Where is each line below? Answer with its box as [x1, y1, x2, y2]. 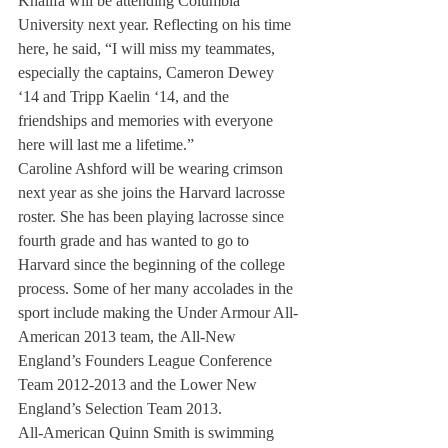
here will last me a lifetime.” [18, 136, 194, 153]
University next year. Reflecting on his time [18, 16, 295, 33]
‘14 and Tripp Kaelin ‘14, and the [18, 88, 233, 105]
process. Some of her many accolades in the [18, 280, 297, 297]
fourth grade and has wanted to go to [18, 232, 253, 249]
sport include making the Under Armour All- [18, 304, 298, 321]
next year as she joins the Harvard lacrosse [18, 184, 289, 201]
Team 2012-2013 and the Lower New [18, 376, 261, 393]
